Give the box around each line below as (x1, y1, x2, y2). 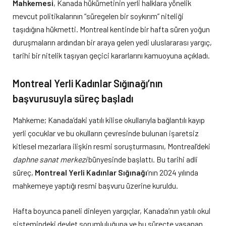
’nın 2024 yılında (147, 167, 198, 178)
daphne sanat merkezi (13, 154, 87, 164)
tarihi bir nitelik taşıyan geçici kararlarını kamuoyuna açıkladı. (13, 50, 210, 60)
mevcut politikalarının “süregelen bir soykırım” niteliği (13, 11, 184, 21)
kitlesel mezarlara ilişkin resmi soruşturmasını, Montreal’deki (13, 141, 210, 151)
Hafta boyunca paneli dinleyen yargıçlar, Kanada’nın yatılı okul (13, 206, 210, 216)
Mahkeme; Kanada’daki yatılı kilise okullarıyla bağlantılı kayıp (13, 115, 205, 125)
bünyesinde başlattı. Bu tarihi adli (87, 154, 198, 164)
